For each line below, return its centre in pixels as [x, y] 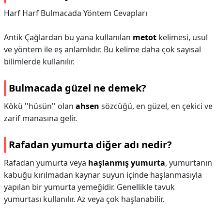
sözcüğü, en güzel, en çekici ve [156, 106]
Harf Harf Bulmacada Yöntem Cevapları [76, 13]
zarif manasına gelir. [40, 118]
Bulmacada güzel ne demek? [77, 88]
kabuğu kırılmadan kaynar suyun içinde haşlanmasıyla [103, 175]
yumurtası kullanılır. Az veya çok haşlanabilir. [84, 199]
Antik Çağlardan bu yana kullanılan [68, 37]
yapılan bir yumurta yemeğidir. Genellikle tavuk [89, 187]
